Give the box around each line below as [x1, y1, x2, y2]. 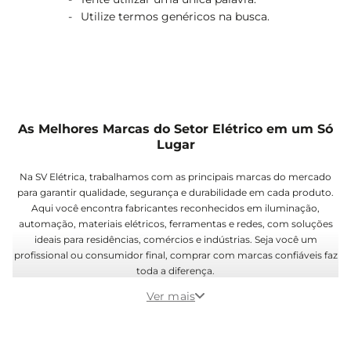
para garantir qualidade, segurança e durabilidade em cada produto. [17, 186, 334, 198]
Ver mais [146, 289, 196, 303]
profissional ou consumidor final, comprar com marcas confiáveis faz [13, 249, 338, 261]
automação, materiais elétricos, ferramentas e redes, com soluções [18, 218, 333, 230]
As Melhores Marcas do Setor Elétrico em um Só [18, 121, 333, 136]
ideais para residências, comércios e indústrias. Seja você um [34, 233, 317, 245]
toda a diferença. [136, 265, 215, 277]
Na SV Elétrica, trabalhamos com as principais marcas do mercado [20, 171, 331, 183]
